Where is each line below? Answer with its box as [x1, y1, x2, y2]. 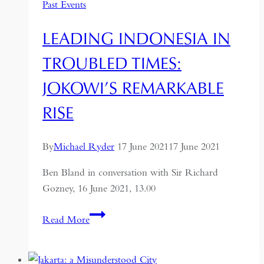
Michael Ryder [54, 140, 114, 153]
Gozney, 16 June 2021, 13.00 [42, 182, 156, 195]
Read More [42, 213, 90, 226]
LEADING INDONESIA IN [42, 27, 230, 49]
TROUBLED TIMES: [42, 52, 181, 74]
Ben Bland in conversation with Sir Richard [42, 166, 218, 179]
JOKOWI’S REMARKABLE [42, 77, 224, 98]
